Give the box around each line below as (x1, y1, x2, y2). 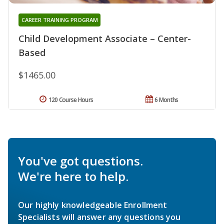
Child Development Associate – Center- (18, 32, 191, 45)
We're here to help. (18, 168, 128, 185)
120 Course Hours (48, 95, 93, 104)
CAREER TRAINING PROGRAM (21, 16, 98, 24)
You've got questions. (18, 152, 143, 169)
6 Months (154, 95, 178, 104)
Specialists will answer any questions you (18, 211, 181, 223)
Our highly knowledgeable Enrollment (18, 199, 167, 211)
